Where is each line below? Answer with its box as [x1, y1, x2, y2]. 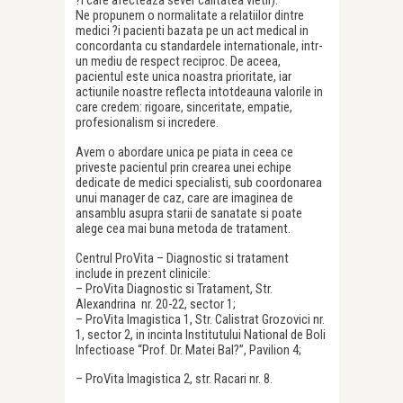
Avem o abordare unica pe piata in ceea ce [76, 144, 293, 161]
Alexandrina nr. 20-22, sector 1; [76, 296, 236, 313]
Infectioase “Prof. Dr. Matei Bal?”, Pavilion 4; [76, 342, 301, 359]
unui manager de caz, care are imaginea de [76, 190, 293, 207]
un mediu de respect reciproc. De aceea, [76, 53, 281, 70]
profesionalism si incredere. [76, 114, 219, 131]
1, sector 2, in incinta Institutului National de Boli [76, 327, 326, 344]
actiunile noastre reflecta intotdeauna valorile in [76, 84, 323, 101]
